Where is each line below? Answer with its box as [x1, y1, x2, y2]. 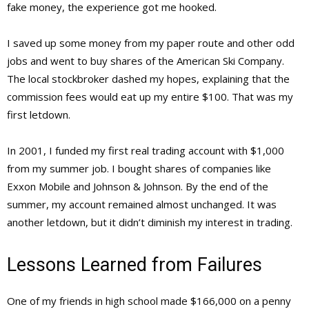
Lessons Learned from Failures [7, 253, 262, 276]
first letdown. [7, 107, 70, 121]
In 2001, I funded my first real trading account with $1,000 [7, 143, 284, 157]
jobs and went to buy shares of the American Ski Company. [7, 53, 284, 68]
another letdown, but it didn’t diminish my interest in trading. [7, 215, 292, 229]
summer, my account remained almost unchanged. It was [7, 197, 277, 211]
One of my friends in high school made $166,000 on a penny [7, 293, 291, 308]
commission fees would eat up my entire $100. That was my [7, 89, 293, 103]
